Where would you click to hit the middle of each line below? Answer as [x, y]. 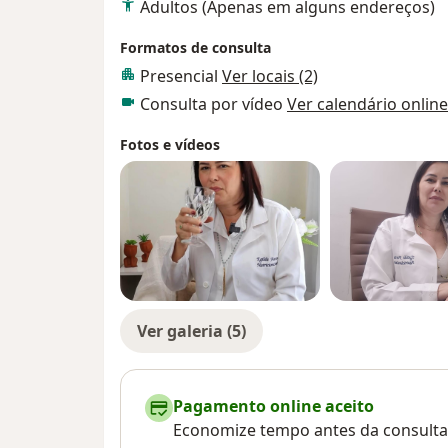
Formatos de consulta [195, 47]
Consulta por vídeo [213, 103]
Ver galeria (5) [191, 330]
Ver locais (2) [270, 75]
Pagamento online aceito [273, 405]
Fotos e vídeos [170, 144]
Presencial [181, 75]
